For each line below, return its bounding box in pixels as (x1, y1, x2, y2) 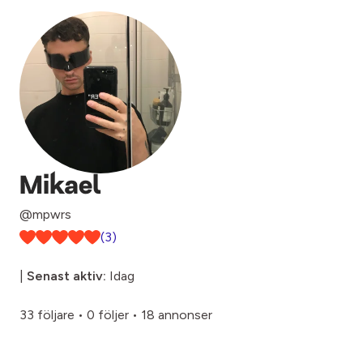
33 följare (19, 307, 75, 322)
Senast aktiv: (27, 268, 106, 284)
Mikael (19, 174, 101, 200)
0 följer (87, 307, 129, 322)
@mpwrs (19, 207, 71, 222)
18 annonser (141, 307, 212, 322)
